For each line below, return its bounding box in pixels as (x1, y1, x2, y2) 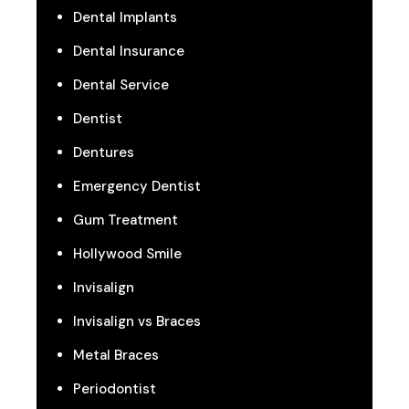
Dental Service (73, 76, 169, 95)
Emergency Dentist (73, 177, 201, 196)
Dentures (73, 143, 134, 163)
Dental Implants (73, 8, 177, 27)
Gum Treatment (73, 211, 178, 230)
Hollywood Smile (73, 245, 182, 264)
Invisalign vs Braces (73, 312, 201, 331)
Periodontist (73, 380, 156, 399)
